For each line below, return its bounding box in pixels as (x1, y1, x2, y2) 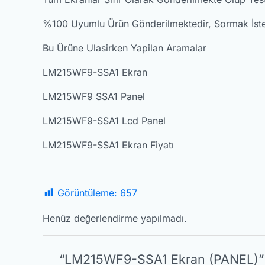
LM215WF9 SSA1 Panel (43, 90, 145, 102)
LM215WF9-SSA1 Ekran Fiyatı (43, 138, 174, 151)
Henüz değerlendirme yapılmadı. (43, 212, 187, 224)
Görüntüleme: (57, 186, 117, 199)
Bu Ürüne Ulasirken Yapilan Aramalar (43, 41, 206, 54)
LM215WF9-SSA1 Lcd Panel (43, 114, 166, 127)
